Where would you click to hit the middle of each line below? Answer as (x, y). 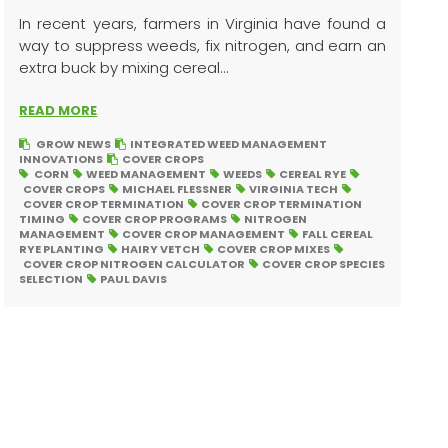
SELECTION (51, 279)
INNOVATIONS (61, 159)
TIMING (42, 219)
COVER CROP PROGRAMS (155, 219)
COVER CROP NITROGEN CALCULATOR (134, 264)
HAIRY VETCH (161, 249)
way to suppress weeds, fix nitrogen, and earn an (202, 46)
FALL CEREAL (338, 234)
